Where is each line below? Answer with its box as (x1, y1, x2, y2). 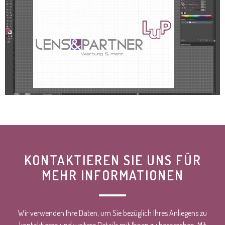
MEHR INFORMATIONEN (41, 166, 184, 183)
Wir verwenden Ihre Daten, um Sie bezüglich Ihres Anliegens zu (18, 208, 207, 218)
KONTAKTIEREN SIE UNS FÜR (24, 151, 201, 168)
